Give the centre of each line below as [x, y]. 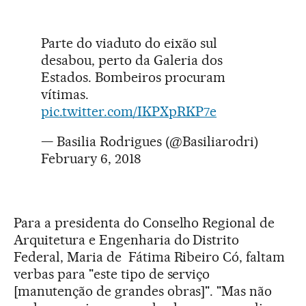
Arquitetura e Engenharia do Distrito [127, 240]
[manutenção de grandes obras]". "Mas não [143, 291]
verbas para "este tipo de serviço [112, 274]
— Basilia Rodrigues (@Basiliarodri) [150, 142]
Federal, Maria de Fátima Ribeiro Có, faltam [150, 257]
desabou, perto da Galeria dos [132, 60]
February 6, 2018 [91, 159]
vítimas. [65, 95]
